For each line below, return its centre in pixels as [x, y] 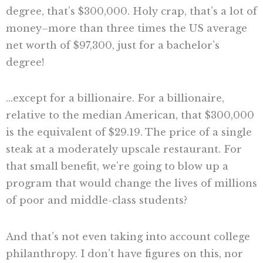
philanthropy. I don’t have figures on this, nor [124, 254]
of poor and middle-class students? [97, 200]
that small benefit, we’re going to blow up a [117, 166]
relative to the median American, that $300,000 [130, 115]
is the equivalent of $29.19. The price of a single [129, 132]
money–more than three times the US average [127, 28]
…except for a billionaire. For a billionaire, [115, 98]
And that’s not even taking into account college [128, 237]
